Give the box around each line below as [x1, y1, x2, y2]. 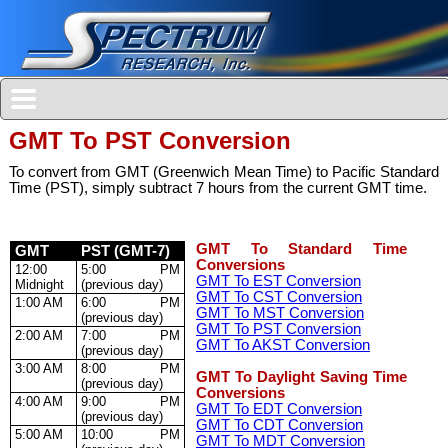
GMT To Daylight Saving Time [196, 369, 407, 386]
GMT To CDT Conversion [196, 417, 363, 434]
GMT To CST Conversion [196, 289, 362, 306]
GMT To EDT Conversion [196, 401, 362, 418]
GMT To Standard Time [196, 241, 407, 258]
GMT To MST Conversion [196, 305, 364, 322]
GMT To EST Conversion [196, 273, 361, 290]
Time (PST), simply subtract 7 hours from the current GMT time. [9, 180, 427, 197]
